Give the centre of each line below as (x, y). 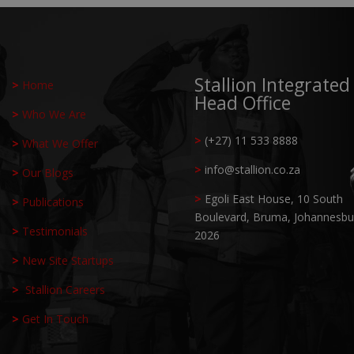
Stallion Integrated (272, 84)
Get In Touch (56, 318)
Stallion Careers (66, 289)
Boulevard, (223, 217)
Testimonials (55, 231)
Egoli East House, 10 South (273, 198)
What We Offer (60, 143)
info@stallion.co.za (252, 169)
